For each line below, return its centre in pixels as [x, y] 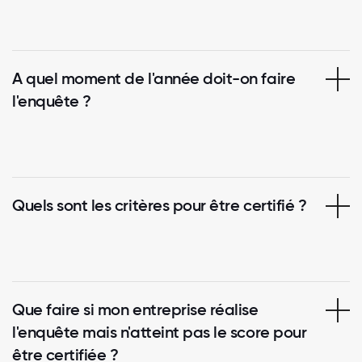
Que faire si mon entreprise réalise [135, 309]
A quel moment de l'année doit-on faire [154, 78]
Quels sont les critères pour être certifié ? [160, 205]
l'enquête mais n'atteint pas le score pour [160, 332]
